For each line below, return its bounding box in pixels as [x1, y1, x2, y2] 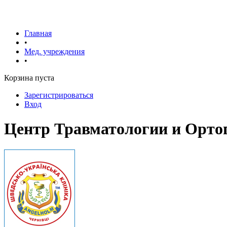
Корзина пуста [4, 73, 54, 82]
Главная [24, 29, 52, 37]
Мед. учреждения [24, 47, 85, 56]
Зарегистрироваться [24, 91, 93, 99]
